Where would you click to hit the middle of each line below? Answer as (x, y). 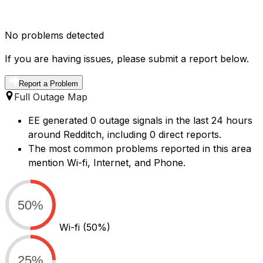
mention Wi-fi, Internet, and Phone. (107, 163)
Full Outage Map (51, 97)
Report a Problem (48, 84)
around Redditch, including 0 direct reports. (125, 135)
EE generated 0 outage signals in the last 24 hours (140, 121)
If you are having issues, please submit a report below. (127, 59)
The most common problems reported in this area (140, 149)
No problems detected (54, 36)
